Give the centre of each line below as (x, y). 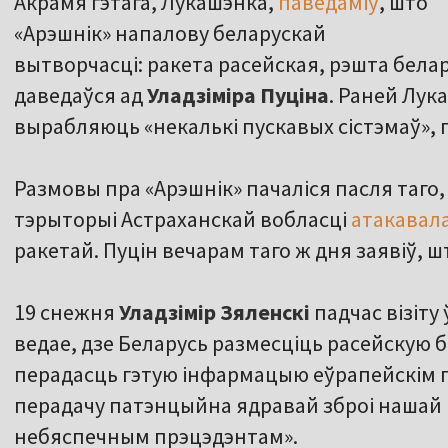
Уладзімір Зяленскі (216, 312)
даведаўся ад (80, 95)
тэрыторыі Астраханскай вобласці (182, 219)
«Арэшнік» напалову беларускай (170, 33)
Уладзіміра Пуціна (238, 95)
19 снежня (66, 312)
